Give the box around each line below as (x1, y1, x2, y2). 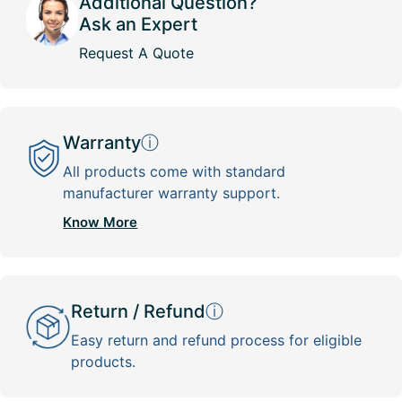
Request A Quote (79, 43, 194, 62)
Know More (63, 213, 138, 231)
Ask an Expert (79, 13, 197, 35)
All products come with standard (63, 162, 286, 180)
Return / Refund (71, 300, 206, 322)
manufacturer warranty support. (63, 183, 281, 202)
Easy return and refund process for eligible (71, 330, 363, 349)
